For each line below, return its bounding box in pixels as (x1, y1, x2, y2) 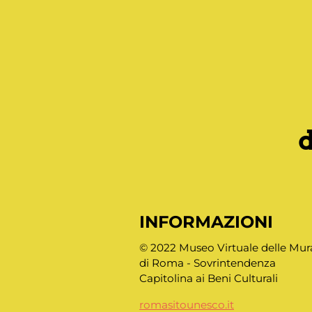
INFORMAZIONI (139, 212, 273, 233)
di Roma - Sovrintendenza (139, 256, 276, 270)
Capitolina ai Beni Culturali (139, 271, 278, 285)
